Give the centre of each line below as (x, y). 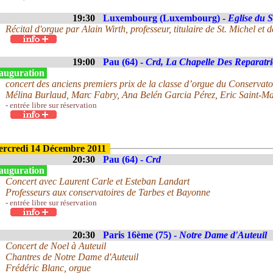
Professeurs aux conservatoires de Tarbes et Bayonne (108, 192)
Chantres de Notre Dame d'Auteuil (72, 257)
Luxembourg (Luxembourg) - (165, 18)
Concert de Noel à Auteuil (56, 246)
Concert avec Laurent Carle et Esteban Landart (97, 181)
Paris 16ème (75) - (141, 235)
